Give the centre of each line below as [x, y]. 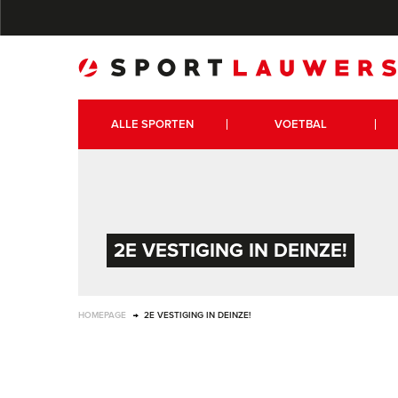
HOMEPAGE [102, 316]
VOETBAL [300, 124]
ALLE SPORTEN [152, 124]
